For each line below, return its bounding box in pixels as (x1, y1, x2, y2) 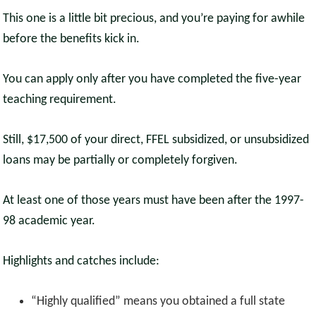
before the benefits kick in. (3, 32, 140, 47)
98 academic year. (3, 214, 96, 229)
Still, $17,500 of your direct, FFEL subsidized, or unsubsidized (3, 133, 310, 147)
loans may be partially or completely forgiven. (3, 154, 238, 168)
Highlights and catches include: (3, 255, 160, 269)
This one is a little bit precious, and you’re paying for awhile (3, 12, 305, 26)
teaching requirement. (3, 93, 117, 107)
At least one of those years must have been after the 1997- (3, 194, 305, 208)
